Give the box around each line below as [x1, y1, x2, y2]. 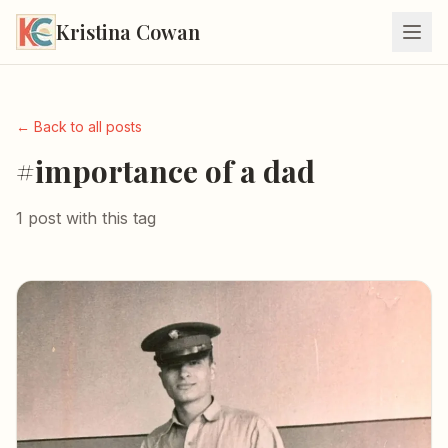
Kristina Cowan [56, 18, 200, 45]
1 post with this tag [16, 208, 156, 228]
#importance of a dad [16, 151, 315, 191]
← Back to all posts [16, 118, 142, 135]
